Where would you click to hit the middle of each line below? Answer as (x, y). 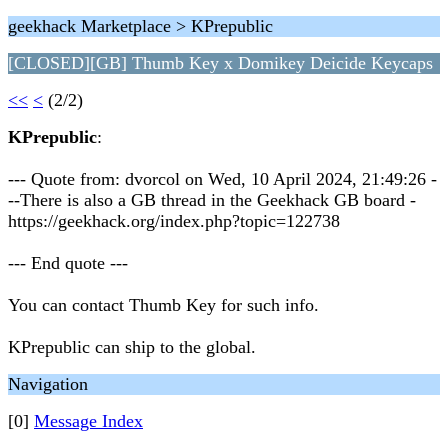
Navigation (48, 384)
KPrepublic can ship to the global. (132, 347)
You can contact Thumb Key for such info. (163, 305)
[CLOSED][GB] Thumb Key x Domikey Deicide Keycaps (220, 63)
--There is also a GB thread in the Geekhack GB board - (212, 200)
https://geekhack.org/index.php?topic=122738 (174, 221)
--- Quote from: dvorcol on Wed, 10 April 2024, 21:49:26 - (222, 179)
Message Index (88, 421)
